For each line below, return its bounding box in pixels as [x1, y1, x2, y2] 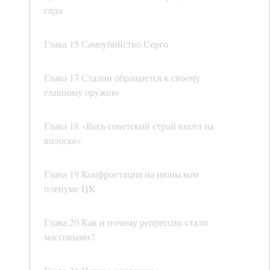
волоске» [44, 134, 81, 147]
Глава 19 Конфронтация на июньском [44, 168, 198, 181]
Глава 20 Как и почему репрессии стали [44, 216, 208, 229]
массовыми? [44, 230, 95, 243]
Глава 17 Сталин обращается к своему [44, 71, 200, 84]
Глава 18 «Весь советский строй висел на [44, 119, 214, 133]
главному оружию [44, 86, 119, 99]
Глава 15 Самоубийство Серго [44, 37, 168, 51]
